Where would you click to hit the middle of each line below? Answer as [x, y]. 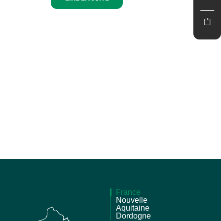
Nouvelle [132, 200]
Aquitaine [133, 208]
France [128, 192]
